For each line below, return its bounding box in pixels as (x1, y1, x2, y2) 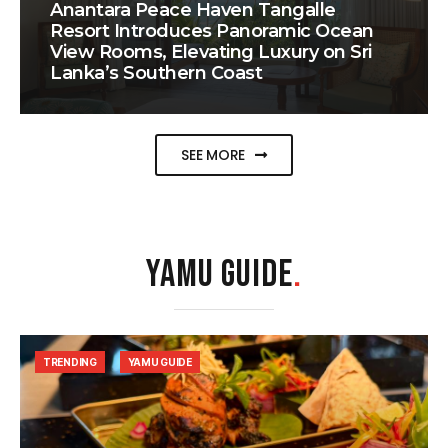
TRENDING (43, 356, 97, 369)
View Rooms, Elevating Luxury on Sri (50, 41, 372, 64)
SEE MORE (181, 145, 246, 166)
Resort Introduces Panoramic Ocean (50, 20, 374, 43)
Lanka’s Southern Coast (50, 62, 263, 85)
